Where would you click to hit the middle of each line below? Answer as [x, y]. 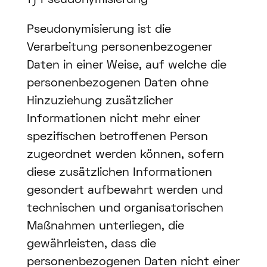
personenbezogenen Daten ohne [117, 84]
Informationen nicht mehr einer [113, 119]
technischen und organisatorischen [125, 209]
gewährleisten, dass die [91, 245]
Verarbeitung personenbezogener [119, 48]
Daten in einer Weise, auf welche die [126, 66]
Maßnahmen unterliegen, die [105, 227]
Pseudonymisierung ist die [99, 30]
